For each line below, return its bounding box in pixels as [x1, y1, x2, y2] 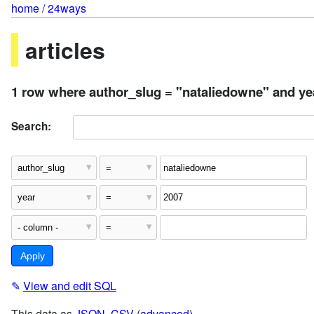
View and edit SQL [23, 278, 116, 294]
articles [25, 34, 105, 67]
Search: [11, 118, 51, 134]
